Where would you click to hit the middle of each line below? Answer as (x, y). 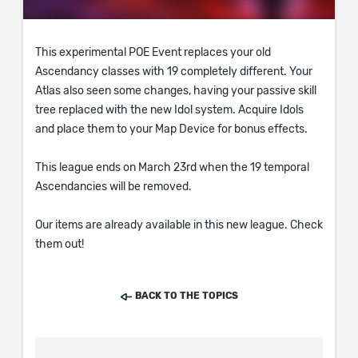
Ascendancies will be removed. (113, 187)
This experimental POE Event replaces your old (153, 53)
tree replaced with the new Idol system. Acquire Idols (169, 110)
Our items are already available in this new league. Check (179, 225)
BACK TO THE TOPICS (186, 296)
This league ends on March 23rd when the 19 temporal (172, 168)
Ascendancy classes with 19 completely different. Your (174, 72)
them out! (60, 245)
